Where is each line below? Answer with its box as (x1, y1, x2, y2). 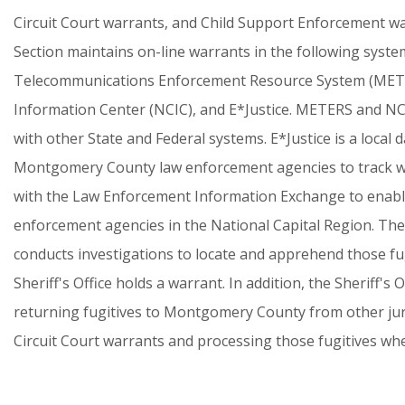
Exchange (280, 186, 345, 206)
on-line (137, 42, 185, 61)
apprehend (268, 244, 344, 264)
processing (197, 331, 272, 351)
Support (238, 13, 294, 33)
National (211, 215, 269, 235)
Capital (273, 215, 320, 235)
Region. (324, 215, 374, 235)
